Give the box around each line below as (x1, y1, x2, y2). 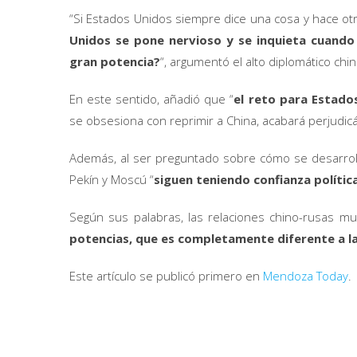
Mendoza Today (263, 268, 348, 284)
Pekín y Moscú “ (69, 171, 154, 187)
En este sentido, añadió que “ (69, 91, 234, 107)
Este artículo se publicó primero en (69, 268, 263, 284)
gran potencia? (69, 53, 160, 69)
